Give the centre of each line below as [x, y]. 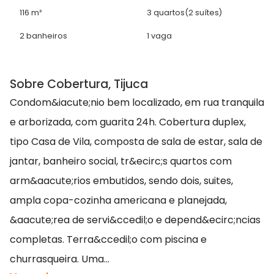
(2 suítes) [203, 13]
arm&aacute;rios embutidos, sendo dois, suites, [121, 181]
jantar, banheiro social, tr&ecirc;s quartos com [121, 161]
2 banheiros [43, 36]
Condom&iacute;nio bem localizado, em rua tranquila [137, 103]
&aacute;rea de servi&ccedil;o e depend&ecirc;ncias [135, 220]
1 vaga [159, 36]
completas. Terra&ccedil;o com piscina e [108, 240]
